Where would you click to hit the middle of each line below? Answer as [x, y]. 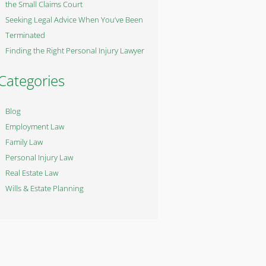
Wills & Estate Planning [45, 188]
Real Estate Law [32, 173]
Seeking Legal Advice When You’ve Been [74, 20]
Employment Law [35, 126]
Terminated [25, 35]
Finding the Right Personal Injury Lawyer [75, 50]
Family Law [24, 142]
